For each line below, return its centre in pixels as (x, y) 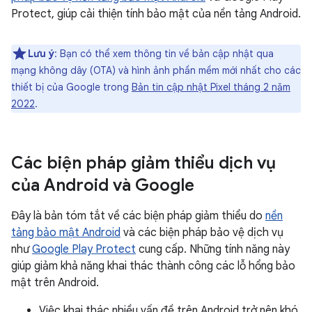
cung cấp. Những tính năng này (213, 249)
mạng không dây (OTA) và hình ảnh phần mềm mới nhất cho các (156, 70)
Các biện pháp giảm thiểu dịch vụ (143, 163)
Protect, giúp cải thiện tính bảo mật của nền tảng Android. (156, 14)
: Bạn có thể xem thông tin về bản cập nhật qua (164, 54)
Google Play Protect (84, 249)
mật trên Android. (55, 283)
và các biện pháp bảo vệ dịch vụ (202, 233)
